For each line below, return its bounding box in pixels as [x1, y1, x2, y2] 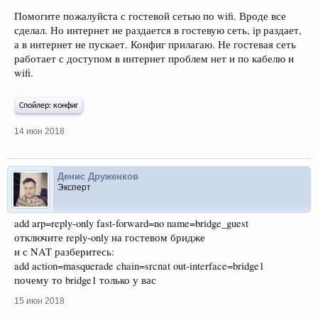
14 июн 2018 [14, 126, 65, 136]
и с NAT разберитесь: [14, 245, 114, 258]
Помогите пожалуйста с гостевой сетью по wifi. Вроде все [14, 9, 286, 23]
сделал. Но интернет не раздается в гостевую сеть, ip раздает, [14, 23, 302, 37]
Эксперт [57, 182, 91, 192]
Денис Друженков [57, 171, 138, 182]
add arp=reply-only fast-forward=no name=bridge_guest [14, 216, 248, 230]
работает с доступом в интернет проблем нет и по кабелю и [14, 52, 294, 65]
